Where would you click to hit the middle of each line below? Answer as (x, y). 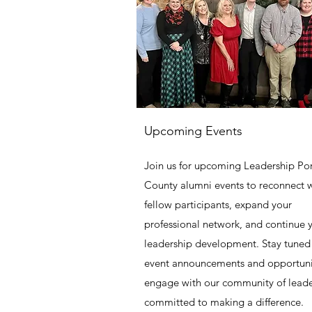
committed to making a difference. (224, 302)
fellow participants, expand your (218, 204)
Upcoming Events (193, 131)
